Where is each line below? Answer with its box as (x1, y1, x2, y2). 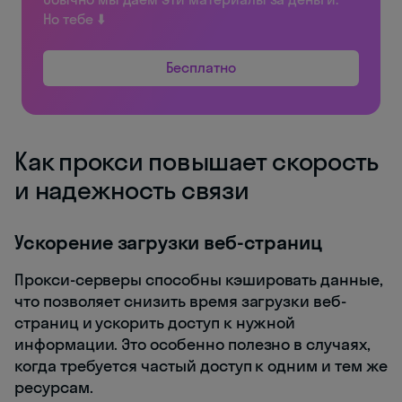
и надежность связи (14, 173, 249, 205)
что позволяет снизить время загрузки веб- (14, 290, 346, 311)
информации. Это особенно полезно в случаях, (14, 333, 371, 354)
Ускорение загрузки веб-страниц (14, 229, 322, 255)
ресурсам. (14, 376, 93, 398)
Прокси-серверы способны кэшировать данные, (14, 268, 383, 290)
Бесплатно (166, 57, 236, 76)
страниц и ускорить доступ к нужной (14, 311, 296, 333)
